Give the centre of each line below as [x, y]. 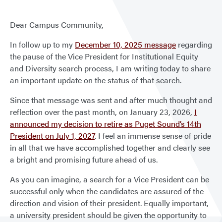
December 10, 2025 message [125, 45]
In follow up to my [42, 45]
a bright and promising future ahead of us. [84, 160]
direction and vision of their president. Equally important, [109, 203]
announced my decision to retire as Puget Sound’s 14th [106, 124]
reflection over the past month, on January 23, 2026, [102, 112]
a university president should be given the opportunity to [108, 215]
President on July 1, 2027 [52, 136]
